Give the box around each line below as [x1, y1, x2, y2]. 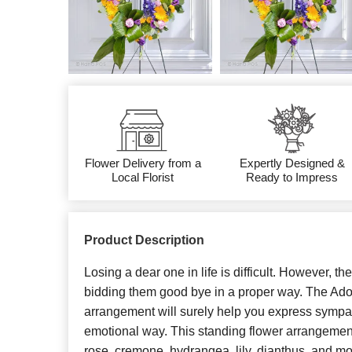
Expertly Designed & [239, 156, 345, 170]
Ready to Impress [246, 170, 339, 185]
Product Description [84, 233, 204, 247]
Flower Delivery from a [84, 156, 201, 170]
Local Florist [112, 170, 174, 185]
